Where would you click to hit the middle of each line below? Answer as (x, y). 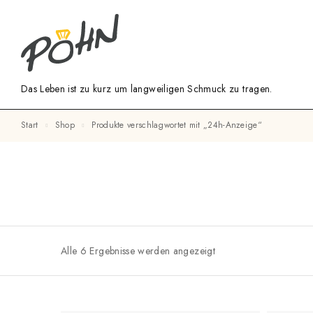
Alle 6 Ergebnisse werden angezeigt (138, 250)
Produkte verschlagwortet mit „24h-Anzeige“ (179, 125)
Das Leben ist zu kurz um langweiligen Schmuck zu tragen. (147, 89)
